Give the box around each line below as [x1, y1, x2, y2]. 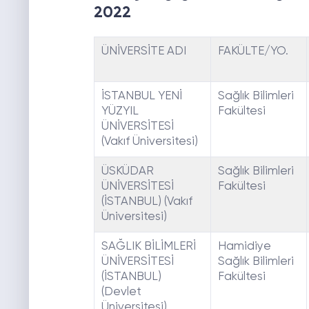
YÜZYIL [101, 106, 139, 118]
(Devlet [101, 286, 141, 299]
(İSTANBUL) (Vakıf [101, 196, 192, 208]
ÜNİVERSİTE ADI [101, 46, 186, 58]
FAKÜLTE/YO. [217, 46, 288, 58]
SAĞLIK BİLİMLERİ [101, 241, 196, 253]
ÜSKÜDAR [101, 166, 154, 178]
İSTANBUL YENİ [101, 90, 182, 103]
